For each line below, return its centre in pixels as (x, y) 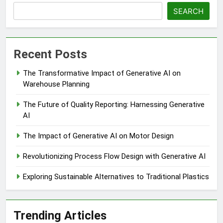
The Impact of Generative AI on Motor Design (98, 136)
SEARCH (188, 11)
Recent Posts (50, 54)
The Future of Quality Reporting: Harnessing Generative (114, 104)
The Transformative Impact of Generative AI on (102, 73)
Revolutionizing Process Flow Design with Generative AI (114, 156)
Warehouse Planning (56, 84)
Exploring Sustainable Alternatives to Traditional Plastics (116, 176)
